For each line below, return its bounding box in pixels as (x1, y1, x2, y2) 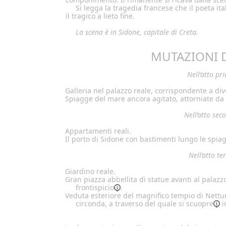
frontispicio (76, 182, 114, 192)
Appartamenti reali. (65, 126, 131, 136)
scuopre (186, 198, 213, 208)
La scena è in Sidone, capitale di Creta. (76, 27, 198, 37)
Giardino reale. (65, 166, 116, 176)
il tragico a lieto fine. (66, 11, 135, 21)
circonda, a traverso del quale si (76, 198, 186, 208)
